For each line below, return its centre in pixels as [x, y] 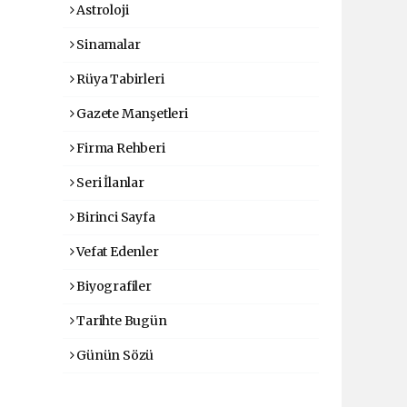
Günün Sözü [114, 355]
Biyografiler [113, 286]
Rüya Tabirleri [119, 79]
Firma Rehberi [119, 148]
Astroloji [101, 10]
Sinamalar [107, 45]
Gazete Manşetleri [131, 114]
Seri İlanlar [109, 183]
